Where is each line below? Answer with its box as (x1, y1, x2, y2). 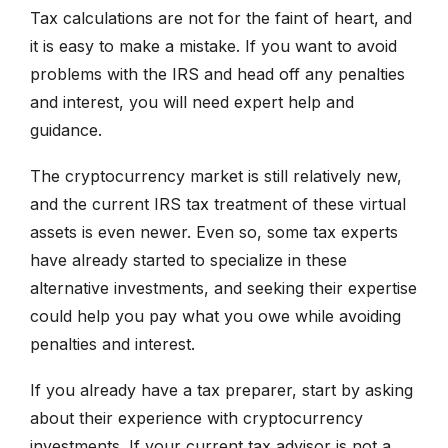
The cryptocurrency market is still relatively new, (30, 166, 402, 187)
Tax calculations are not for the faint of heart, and (30, 8, 412, 29)
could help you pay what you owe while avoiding (30, 306, 401, 327)
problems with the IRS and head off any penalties (30, 64, 405, 85)
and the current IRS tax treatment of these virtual (30, 194, 406, 215)
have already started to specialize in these (30, 250, 347, 271)
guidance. (30, 120, 102, 141)
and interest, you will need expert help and (30, 92, 354, 113)
